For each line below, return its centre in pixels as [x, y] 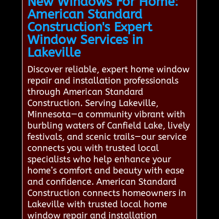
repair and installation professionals [103, 81]
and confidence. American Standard [102, 182]
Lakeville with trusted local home [97, 205]
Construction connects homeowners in [107, 193]
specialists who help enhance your [99, 160]
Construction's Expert [89, 27]
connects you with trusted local [93, 148]
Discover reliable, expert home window [108, 70]
